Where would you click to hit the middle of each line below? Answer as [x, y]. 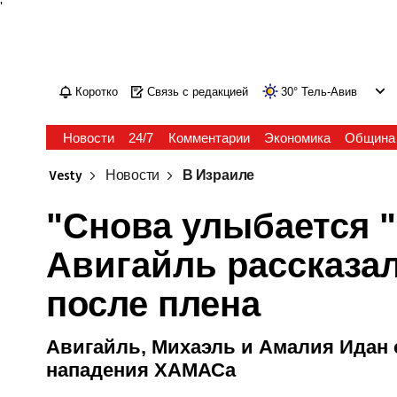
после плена [154, 304]
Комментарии [209, 138]
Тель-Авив [330, 92]
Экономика [297, 138]
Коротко [97, 92]
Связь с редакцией [198, 92]
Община [370, 138]
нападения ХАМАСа [141, 370]
